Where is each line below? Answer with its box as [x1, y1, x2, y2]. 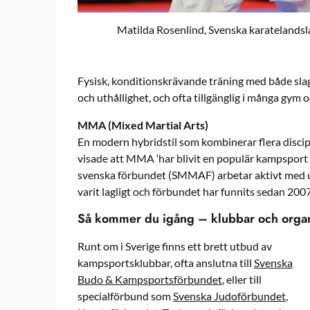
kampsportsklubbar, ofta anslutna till [77, 255, 254, 269]
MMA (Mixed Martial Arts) [77, 118, 208, 131]
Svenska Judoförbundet [173, 289, 286, 302]
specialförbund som [77, 289, 173, 302]
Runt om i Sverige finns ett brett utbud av [77, 239, 272, 253]
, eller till [222, 272, 262, 286]
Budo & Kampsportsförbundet [77, 272, 222, 286]
